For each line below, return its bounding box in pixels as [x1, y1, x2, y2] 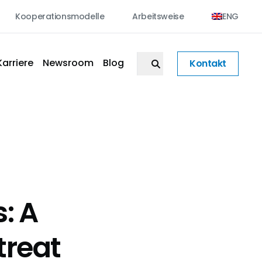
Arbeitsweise [132, 11, 184, 22]
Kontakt [189, 56, 226, 70]
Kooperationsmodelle [15, 11, 105, 22]
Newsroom [43, 56, 94, 70]
